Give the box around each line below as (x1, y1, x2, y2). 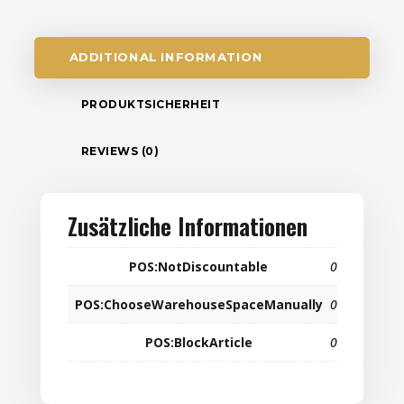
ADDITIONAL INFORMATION (69, 50, 262, 66)
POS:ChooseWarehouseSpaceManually (74, 296, 323, 314)
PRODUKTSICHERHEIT (80, 97, 221, 112)
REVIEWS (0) (80, 144, 160, 159)
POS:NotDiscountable (129, 258, 269, 276)
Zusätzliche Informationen (67, 208, 308, 244)
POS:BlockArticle (144, 334, 252, 352)
